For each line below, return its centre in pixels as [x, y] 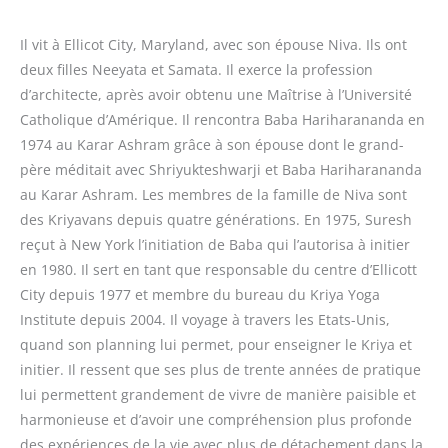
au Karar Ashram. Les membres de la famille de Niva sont [213, 195]
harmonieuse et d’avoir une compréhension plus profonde [216, 420]
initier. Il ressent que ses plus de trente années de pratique [220, 370]
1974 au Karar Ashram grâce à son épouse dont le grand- [212, 145]
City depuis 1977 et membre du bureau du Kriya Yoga [200, 295]
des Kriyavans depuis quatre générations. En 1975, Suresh [216, 220]
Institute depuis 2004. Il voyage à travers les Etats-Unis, [205, 320]
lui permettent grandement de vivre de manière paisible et [218, 395]
